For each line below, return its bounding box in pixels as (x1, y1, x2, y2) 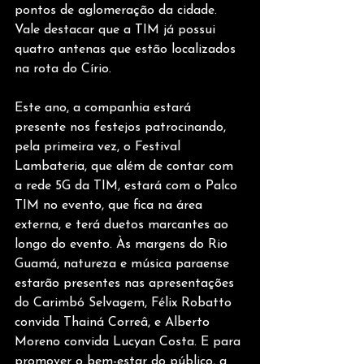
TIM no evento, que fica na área (15, 199, 206, 213)
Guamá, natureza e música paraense (15, 258, 233, 271)
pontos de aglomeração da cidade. (15, 4, 221, 18)
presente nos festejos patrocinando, (15, 121, 230, 135)
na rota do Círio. (15, 63, 111, 76)
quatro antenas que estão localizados (15, 43, 240, 57)
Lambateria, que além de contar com (15, 160, 237, 174)
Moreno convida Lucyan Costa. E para (15, 336, 245, 349)
